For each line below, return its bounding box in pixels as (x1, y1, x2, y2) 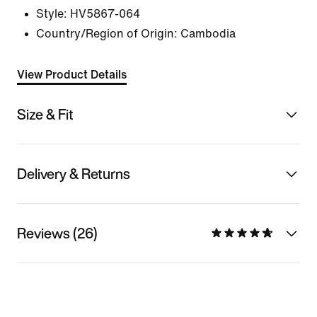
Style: (36, 8, 67, 20)
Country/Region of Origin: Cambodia (36, 28, 236, 40)
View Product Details (17, 69, 127, 81)
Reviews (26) (17, 222, 98, 243)
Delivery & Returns (17, 163, 130, 184)
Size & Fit (17, 103, 74, 125)
